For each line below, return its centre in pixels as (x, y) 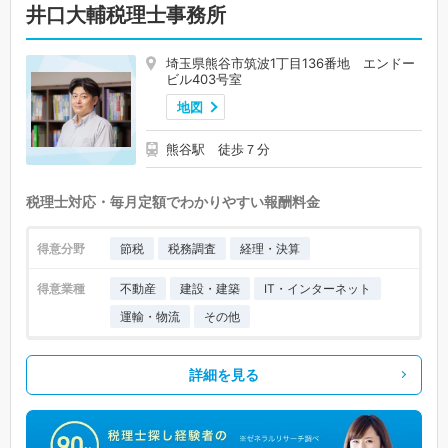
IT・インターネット (317, 288)
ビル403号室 (204, 78)
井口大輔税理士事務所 (126, 14)
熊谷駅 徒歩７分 (218, 148)
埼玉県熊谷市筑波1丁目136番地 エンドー (290, 62)
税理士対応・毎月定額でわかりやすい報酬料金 (173, 201)
